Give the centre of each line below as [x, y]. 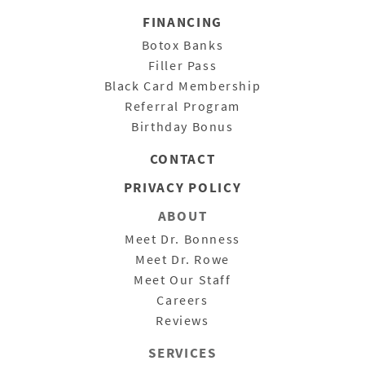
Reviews [182, 320]
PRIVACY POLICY [182, 187]
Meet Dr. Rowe [182, 259]
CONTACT [182, 158]
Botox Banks [182, 44]
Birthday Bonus [182, 126]
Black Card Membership [182, 85]
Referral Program [182, 106]
